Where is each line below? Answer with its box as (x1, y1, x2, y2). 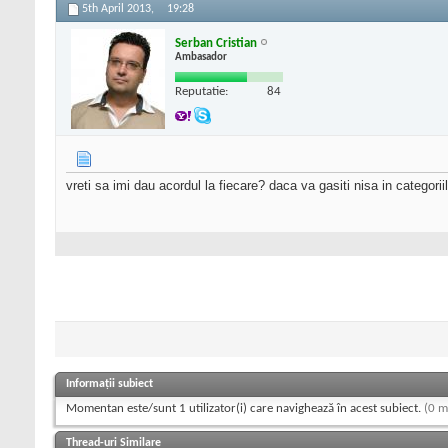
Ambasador (175, 51, 227, 63)
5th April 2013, (82, 3, 157, 16)
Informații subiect (66, 377, 153, 390)
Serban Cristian (175, 36, 257, 50)
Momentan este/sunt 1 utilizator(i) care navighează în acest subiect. (66, 401, 424, 415)
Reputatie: (175, 84, 228, 98)
